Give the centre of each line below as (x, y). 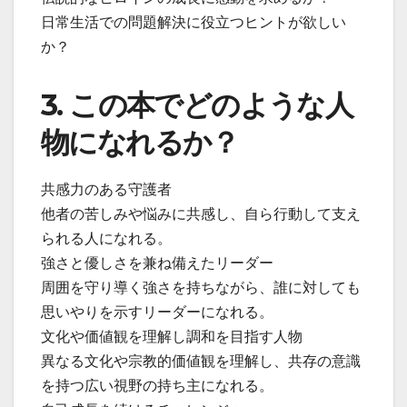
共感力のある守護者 (106, 189)
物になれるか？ (140, 143)
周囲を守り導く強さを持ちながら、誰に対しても (201, 287)
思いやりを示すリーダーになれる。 (157, 312)
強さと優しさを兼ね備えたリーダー (157, 263)
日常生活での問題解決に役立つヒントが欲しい (194, 23)
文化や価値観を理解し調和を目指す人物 (172, 336)
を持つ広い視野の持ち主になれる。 (157, 385)
